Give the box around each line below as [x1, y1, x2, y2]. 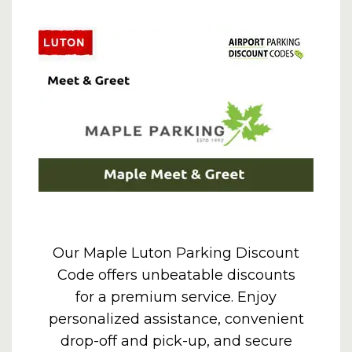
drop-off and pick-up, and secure [60, 332, 292, 350]
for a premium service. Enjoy [75, 288, 277, 306]
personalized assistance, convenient [48, 310, 304, 328]
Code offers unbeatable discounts [57, 266, 295, 284]
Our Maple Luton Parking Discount [53, 244, 299, 262]
